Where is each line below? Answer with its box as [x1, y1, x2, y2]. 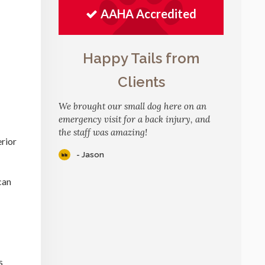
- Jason [76, 150, 104, 159]
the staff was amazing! [59, 126, 147, 138]
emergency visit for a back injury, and [59, 113, 210, 125]
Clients [117, 73, 165, 91]
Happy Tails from [83, 49, 199, 67]
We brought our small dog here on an [59, 100, 206, 112]
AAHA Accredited [101, 6, 196, 21]
